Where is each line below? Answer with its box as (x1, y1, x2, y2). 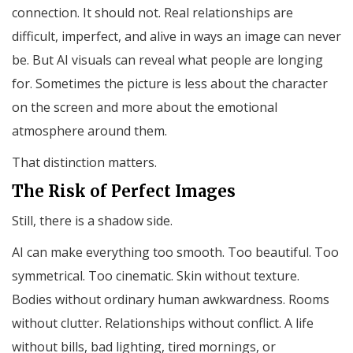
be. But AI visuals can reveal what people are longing (12, 51, 323, 69)
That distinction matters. (12, 154, 157, 172)
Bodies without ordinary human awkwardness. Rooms (12, 291, 329, 309)
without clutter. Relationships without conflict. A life (12, 314, 314, 333)
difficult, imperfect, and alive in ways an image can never (12, 28, 341, 46)
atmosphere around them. (12, 122, 167, 140)
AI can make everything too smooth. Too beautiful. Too (12, 243, 339, 262)
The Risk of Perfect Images (12, 181, 236, 202)
